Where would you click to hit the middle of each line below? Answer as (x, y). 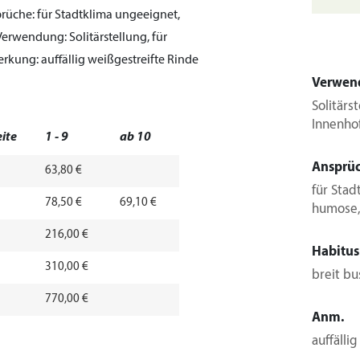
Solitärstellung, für (117, 38)
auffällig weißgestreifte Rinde (119, 60)
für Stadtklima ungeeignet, (107, 15)
